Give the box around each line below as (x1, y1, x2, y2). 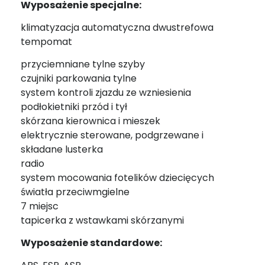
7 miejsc (21, 199, 59, 213)
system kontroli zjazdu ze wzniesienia (21, 85, 191, 99)
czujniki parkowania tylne (21, 71, 137, 85)
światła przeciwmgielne (21, 185, 130, 199)
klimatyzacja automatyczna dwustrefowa (21, 20, 214, 34)
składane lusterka (21, 142, 103, 156)
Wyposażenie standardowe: (21, 235, 162, 250)
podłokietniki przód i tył (21, 99, 127, 114)
